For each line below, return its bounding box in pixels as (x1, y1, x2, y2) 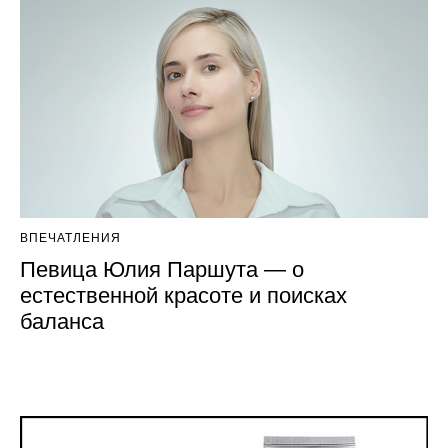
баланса (20, 308, 104, 334)
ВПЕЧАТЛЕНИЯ (20, 230, 121, 245)
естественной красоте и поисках (20, 282, 347, 308)
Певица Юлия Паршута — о (20, 256, 304, 282)
